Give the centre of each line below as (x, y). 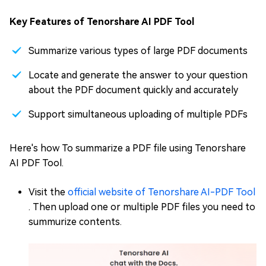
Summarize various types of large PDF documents (138, 50)
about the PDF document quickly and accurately (133, 90)
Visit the (48, 192)
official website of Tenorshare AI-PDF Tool (161, 192)
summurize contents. (75, 221)
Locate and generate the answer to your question (138, 75)
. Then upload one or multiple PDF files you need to (142, 207)
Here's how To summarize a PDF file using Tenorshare (128, 148)
